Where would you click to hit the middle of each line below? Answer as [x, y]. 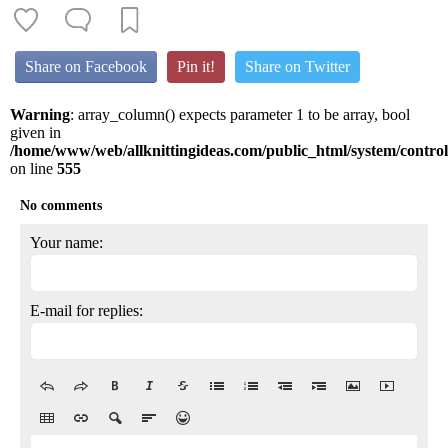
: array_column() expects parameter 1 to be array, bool [240, 114]
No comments [61, 205]
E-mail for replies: [86, 310]
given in [35, 132]
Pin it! [196, 66]
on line [33, 168]
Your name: [66, 242]
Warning [40, 114]
